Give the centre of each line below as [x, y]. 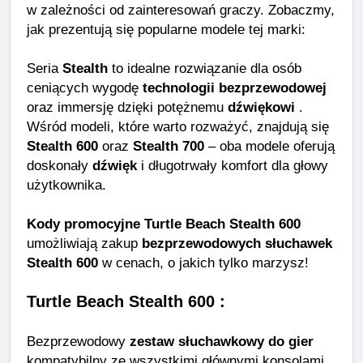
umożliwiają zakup [84, 243]
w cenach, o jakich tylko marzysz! [203, 263]
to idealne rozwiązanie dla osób [205, 68]
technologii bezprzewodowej [235, 88]
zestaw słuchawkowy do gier [222, 342]
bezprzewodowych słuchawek [237, 243]
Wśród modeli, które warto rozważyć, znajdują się [178, 127]
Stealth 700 [169, 146]
